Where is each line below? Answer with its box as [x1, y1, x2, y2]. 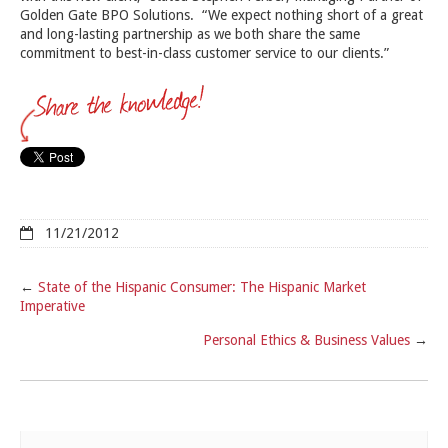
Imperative [20, 297, 85, 314]
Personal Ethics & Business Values [203, 331, 410, 348]
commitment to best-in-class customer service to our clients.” [20, 44, 389, 61]
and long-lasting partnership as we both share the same [20, 25, 360, 42]
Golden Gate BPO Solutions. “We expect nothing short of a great [20, 6, 423, 23]
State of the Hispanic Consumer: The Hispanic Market [38, 278, 366, 295]
